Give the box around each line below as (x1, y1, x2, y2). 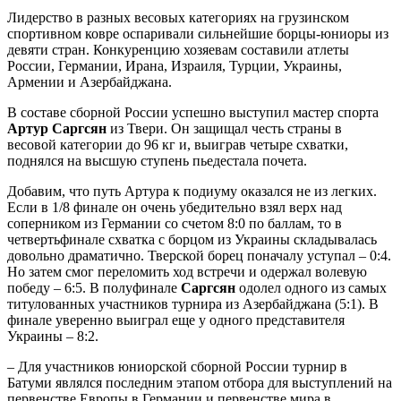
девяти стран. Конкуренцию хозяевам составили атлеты (7, 42, 349, 58)
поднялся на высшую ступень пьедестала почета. (7, 153, 307, 169)
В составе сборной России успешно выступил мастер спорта (7, 105, 379, 121)
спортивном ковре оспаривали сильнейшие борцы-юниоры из (7, 26, 388, 42)
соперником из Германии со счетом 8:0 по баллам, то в (7, 216, 342, 232)
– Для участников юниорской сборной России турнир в (7, 359, 347, 375)
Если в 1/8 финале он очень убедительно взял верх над (7, 200, 342, 216)
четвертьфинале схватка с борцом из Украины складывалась (7, 232, 377, 248)
